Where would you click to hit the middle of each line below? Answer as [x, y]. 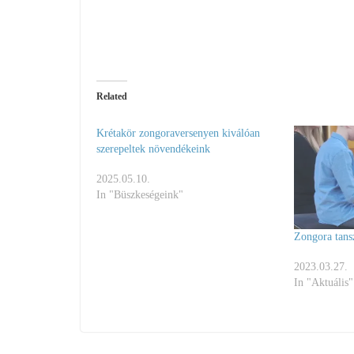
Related [112, 96]
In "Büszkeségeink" [140, 194]
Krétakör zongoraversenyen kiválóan [178, 133]
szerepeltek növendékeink [153, 149]
